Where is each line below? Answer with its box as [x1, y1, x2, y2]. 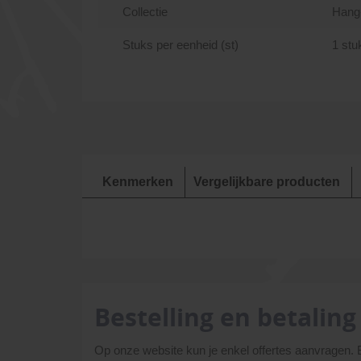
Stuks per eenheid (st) [122, 38, 239, 52]
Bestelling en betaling [94, 301, 356, 334]
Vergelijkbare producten [193, 175, 340, 189]
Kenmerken [102, 175, 173, 189]
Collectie [122, 5, 168, 19]
